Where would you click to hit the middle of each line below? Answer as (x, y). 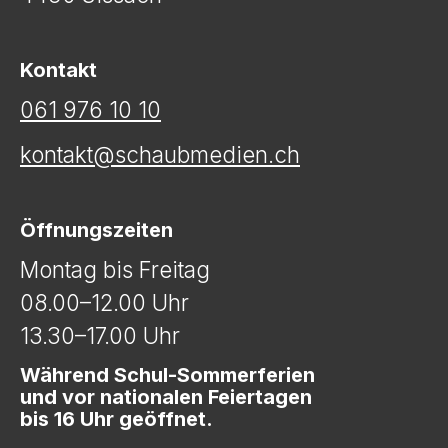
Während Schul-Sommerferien (167, 374)
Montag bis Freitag (115, 269)
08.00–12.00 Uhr (104, 302)
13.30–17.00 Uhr (100, 335)
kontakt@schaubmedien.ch (160, 154)
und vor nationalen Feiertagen (166, 396)
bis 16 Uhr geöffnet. (116, 418)
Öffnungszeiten (96, 229)
